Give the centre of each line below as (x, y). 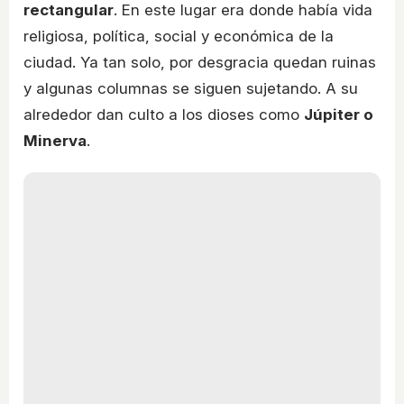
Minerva (55, 141)
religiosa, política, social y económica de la (179, 37)
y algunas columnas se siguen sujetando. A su (191, 89)
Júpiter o (339, 115)
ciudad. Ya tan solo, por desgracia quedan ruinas (200, 63)
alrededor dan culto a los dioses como (164, 115)
